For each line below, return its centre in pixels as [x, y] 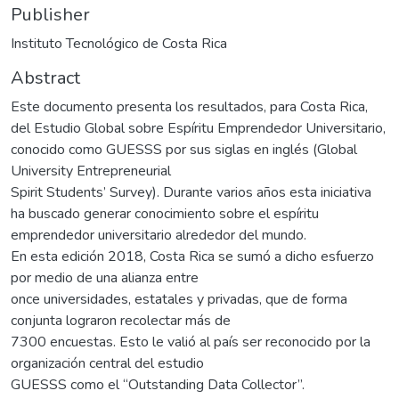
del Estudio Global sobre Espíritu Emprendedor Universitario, [198, 128]
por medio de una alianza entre [105, 277]
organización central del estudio [107, 363]
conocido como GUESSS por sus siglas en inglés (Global [184, 149]
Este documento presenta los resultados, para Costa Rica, [189, 106]
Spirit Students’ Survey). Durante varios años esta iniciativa [191, 192]
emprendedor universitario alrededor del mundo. [159, 235]
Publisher [50, 14]
